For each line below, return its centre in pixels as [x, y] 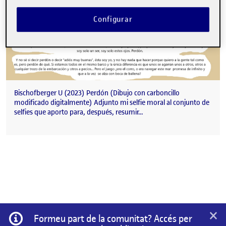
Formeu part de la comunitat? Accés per [113, 219]
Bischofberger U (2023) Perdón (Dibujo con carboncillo [97, 93]
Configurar [113, 19]
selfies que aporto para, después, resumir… [79, 112]
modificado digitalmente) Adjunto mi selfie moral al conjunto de [112, 103]
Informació [42, 216]
